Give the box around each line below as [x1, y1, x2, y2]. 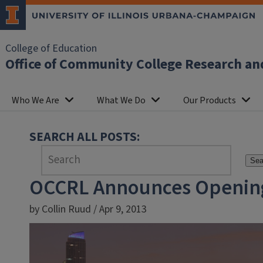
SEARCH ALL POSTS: [29, 128, 140, 146]
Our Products [183, 94, 236, 107]
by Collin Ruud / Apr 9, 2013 [29, 202, 147, 217]
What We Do [97, 94, 146, 107]
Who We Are [12, 94, 59, 107]
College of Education [5, 41, 97, 56]
